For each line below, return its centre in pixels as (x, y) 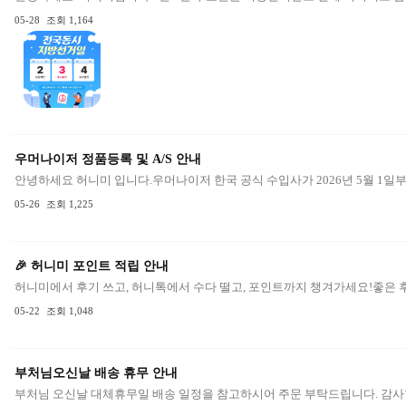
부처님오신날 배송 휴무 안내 (96, 373)
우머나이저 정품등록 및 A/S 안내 (108, 159)
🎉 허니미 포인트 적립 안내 (92, 266)
